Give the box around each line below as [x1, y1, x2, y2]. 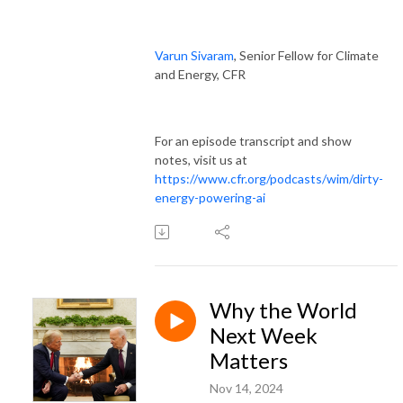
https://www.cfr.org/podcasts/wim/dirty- [155, 170, 383, 186]
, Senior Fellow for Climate [234, 47, 379, 63]
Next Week [210, 321, 318, 348]
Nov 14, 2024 [210, 380, 283, 396]
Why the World [210, 296, 357, 323]
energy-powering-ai [155, 189, 265, 205]
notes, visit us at [155, 151, 247, 167]
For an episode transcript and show [155, 132, 352, 148]
